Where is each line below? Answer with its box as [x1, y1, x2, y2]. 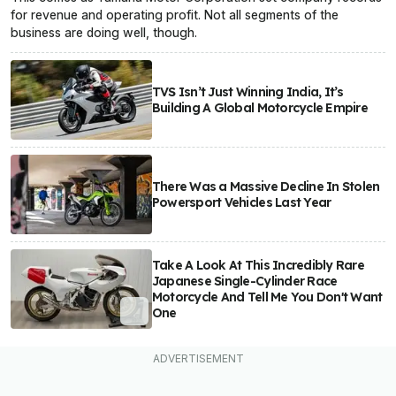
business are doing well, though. [11, 25, 197, 41]
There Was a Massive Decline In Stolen [151, 179, 380, 195]
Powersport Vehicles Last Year [151, 194, 331, 211]
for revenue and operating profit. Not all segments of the [11, 7, 339, 23]
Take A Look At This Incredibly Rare [151, 257, 364, 274]
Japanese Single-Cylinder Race [151, 273, 338, 290]
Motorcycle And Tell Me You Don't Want [151, 289, 383, 306]
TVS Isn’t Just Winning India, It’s [151, 84, 344, 101]
